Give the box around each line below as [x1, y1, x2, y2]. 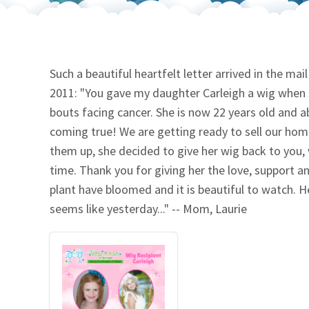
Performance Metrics [106, 58, 215, 74]
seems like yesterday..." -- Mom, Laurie [50, 201, 250, 217]
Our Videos [115, 23, 171, 40]
